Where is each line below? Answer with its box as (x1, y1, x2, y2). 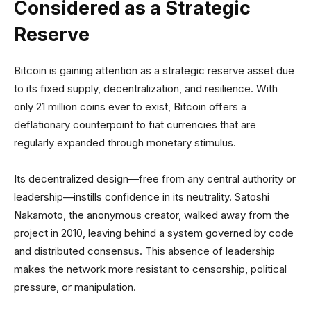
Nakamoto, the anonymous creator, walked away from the (14, 208, 289, 221)
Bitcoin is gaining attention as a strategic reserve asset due (14, 64, 294, 77)
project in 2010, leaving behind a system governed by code (14, 226, 294, 239)
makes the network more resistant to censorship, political (14, 262, 287, 276)
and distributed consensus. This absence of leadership (14, 244, 275, 258)
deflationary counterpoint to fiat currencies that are (14, 118, 256, 131)
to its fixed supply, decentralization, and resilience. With (14, 82, 278, 95)
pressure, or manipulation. (14, 280, 136, 294)
